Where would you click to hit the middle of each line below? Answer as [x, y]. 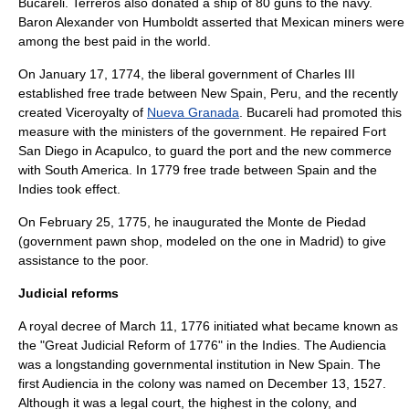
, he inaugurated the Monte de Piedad [257, 222]
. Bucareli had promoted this [320, 112]
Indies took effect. [69, 189]
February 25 [75, 222]
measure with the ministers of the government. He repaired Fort [202, 131]
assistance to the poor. [84, 260]
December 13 [307, 383]
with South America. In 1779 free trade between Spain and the [198, 170]
